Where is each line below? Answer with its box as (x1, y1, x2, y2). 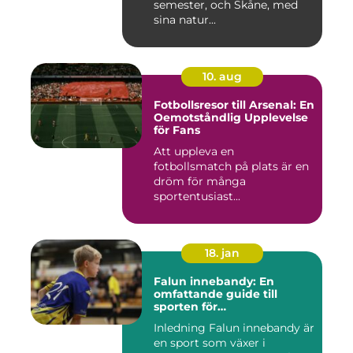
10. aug (203, 69, 242, 84)
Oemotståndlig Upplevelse (154, 110, 308, 124)
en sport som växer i (154, 335, 266, 350)
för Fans (154, 122, 200, 137)
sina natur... (154, 12, 216, 27)
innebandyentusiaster (154, 311, 282, 326)
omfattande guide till (154, 286, 277, 301)
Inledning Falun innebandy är (154, 320, 209, 335)
